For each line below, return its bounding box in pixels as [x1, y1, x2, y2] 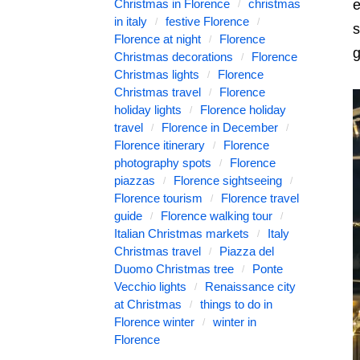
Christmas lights [114, 67, 199, 81]
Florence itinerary [114, 138, 205, 152]
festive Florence [166, 14, 249, 28]
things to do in [200, 297, 272, 311]
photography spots [114, 156, 211, 170]
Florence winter [114, 315, 194, 329]
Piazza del [219, 244, 274, 258]
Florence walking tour [161, 209, 272, 223]
